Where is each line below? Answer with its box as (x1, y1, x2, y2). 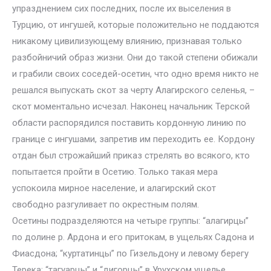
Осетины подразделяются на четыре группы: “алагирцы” (12, 215, 249, 226)
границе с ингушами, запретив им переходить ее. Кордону (12, 134, 255, 145)
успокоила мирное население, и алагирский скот (12, 183, 216, 194)
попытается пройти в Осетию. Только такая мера (12, 166, 218, 177)
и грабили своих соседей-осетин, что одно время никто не (12, 68, 259, 79)
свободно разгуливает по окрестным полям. (12, 199, 199, 210)
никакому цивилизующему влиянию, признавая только (12, 36, 242, 47)
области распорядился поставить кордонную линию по (12, 117, 246, 128)
